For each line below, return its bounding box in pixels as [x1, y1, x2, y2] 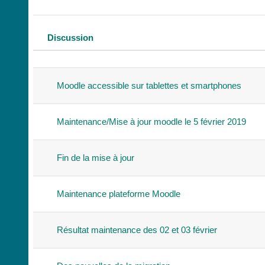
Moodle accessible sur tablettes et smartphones [57, 80, 242, 91]
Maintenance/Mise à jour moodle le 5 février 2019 [57, 116, 247, 127]
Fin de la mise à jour [57, 152, 135, 163]
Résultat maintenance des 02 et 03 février [57, 224, 218, 235]
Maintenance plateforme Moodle [57, 188, 181, 199]
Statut [40, 41, 65, 52]
